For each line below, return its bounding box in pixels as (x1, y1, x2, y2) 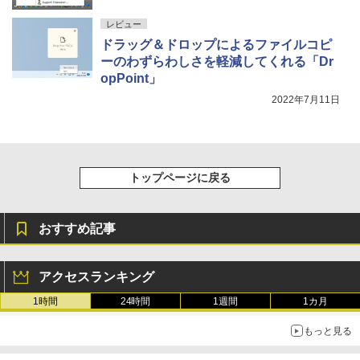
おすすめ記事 (39, 221, 116, 235)
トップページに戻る (129, 170, 231, 184)
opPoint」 (100, 71, 162, 85)
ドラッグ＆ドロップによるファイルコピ (100, 37, 332, 51)
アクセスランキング (39, 269, 154, 284)
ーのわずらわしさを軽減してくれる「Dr (100, 54, 333, 68)
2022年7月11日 (272, 93, 340, 105)
